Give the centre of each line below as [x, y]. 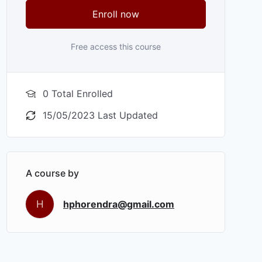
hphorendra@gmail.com [119, 204]
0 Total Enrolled [78, 94]
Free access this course [116, 47]
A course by [52, 173]
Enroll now [116, 14]
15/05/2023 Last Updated [100, 116]
